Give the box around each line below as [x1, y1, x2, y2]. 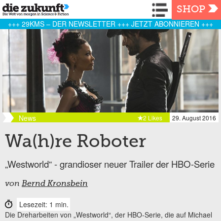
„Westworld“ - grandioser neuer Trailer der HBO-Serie [5, 157, 215, 170]
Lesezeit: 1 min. [19, 199, 69, 209]
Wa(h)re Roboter [5, 133, 146, 151]
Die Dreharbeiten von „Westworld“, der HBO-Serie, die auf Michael [5, 209, 212, 220]
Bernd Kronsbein [22, 180, 88, 188]
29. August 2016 [172, 113, 216, 122]
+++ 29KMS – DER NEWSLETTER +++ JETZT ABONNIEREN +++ [8, 18, 213, 29]
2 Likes [143, 113, 162, 122]
